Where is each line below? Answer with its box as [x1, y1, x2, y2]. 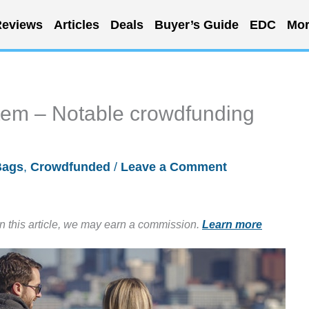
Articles [53, 17, 99, 32]
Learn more [202, 218, 262, 230]
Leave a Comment [121, 160, 227, 174]
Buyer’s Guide [154, 17, 239, 32]
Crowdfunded [30, 160, 110, 174]
